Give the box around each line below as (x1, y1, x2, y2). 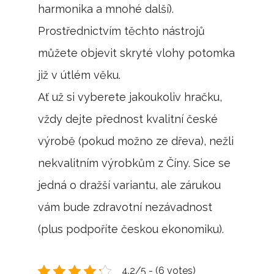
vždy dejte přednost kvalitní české (38, 113, 218, 126)
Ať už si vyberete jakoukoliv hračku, (38, 91, 223, 104)
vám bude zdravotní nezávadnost (38, 201, 213, 214)
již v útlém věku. (38, 68, 121, 82)
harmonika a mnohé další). (38, 2, 174, 16)
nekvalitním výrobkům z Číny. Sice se (38, 157, 231, 170)
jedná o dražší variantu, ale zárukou (38, 179, 221, 192)
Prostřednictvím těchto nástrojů (38, 24, 206, 38)
